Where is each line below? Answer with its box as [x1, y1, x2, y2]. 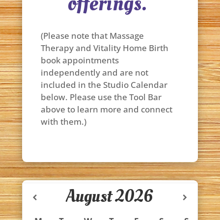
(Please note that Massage [40, 30, 144, 41]
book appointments [40, 55, 119, 66]
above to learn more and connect [40, 104, 172, 115]
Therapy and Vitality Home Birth [40, 42, 168, 54]
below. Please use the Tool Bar [40, 91, 162, 103]
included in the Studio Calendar [40, 79, 167, 90]
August [66, 185, 112, 208]
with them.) [40, 116, 86, 127]
